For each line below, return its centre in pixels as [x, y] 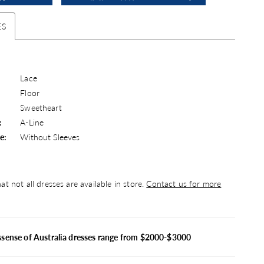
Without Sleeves [50, 136]
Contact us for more [184, 183]
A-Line [32, 122]
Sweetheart [41, 107]
